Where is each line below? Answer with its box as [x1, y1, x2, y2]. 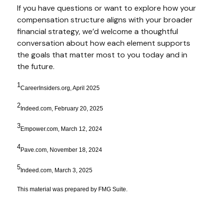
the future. [17, 61, 54, 72]
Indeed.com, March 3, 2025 [20, 166, 92, 174]
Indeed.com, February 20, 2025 [20, 105, 103, 112]
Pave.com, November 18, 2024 [20, 146, 102, 153]
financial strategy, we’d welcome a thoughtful [17, 26, 178, 37]
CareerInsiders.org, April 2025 [20, 84, 100, 91]
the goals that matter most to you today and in [17, 50, 187, 60]
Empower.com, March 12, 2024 [20, 126, 102, 133]
